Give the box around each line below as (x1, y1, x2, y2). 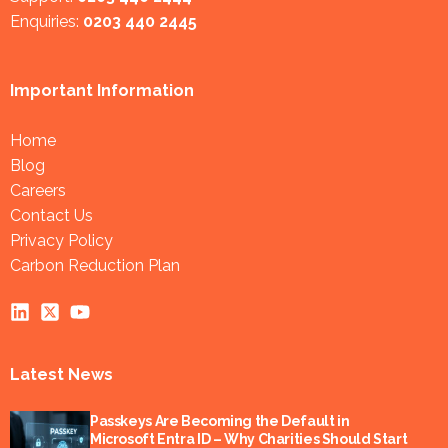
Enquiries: (10, 11, 83, 31)
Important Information (10, 80, 194, 100)
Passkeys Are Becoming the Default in (90, 413, 350, 430)
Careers (10, 180, 66, 200)
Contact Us (10, 205, 93, 225)
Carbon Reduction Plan (10, 255, 180, 275)
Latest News (10, 364, 113, 384)
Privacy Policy (10, 230, 113, 250)
